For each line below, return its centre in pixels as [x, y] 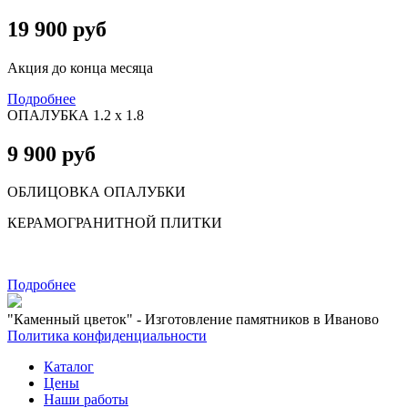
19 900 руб [57, 29]
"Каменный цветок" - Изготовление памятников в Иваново [193, 320]
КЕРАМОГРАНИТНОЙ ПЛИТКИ [115, 223]
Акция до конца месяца [80, 67]
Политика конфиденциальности [107, 336]
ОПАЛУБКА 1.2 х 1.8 [77, 115]
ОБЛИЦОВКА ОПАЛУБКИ [97, 192]
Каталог [69, 367]
